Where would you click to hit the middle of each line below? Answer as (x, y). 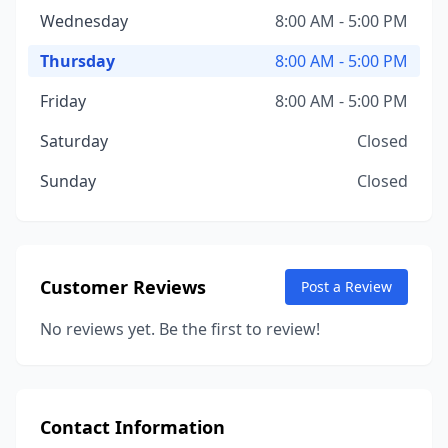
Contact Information (132, 427)
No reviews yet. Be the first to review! (180, 329)
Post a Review (346, 286)
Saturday (74, 141)
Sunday (68, 181)
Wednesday (84, 21)
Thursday (77, 61)
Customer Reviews (123, 287)
